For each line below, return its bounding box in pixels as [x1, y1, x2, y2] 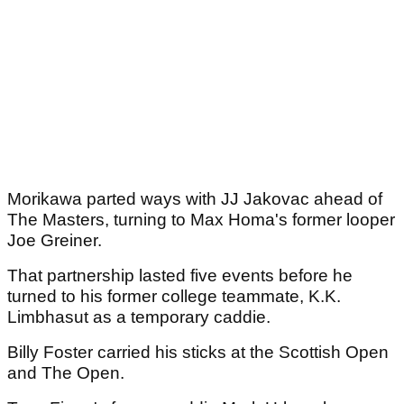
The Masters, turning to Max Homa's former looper [7, 210, 395, 230]
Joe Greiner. [7, 231, 106, 251]
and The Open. [7, 363, 129, 383]
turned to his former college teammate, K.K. [7, 287, 341, 307]
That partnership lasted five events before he [7, 266, 353, 286]
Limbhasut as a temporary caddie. [7, 308, 275, 327]
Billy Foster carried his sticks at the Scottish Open [7, 343, 389, 363]
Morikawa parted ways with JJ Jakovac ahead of [7, 189, 382, 209]
